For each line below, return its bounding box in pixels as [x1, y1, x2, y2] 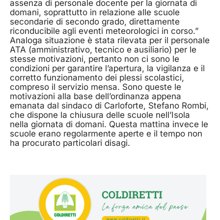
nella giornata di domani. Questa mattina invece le [10, 119, 208, 130]
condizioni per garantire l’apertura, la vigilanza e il [10, 63, 205, 74]
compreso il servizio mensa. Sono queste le [10, 82, 181, 92]
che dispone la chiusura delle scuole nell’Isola [10, 110, 190, 120]
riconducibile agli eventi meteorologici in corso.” [10, 26, 198, 36]
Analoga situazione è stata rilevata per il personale [10, 35, 210, 46]
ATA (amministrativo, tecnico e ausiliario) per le [10, 45, 196, 55]
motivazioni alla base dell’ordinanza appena [10, 91, 181, 102]
